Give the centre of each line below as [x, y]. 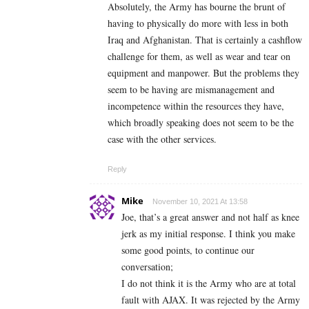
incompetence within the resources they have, [196, 106]
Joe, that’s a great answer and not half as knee [210, 217]
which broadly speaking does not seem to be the [201, 123]
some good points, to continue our [188, 250]
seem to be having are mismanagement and [191, 90]
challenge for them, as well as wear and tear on [199, 57]
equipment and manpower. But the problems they [203, 73]
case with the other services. [162, 139]
